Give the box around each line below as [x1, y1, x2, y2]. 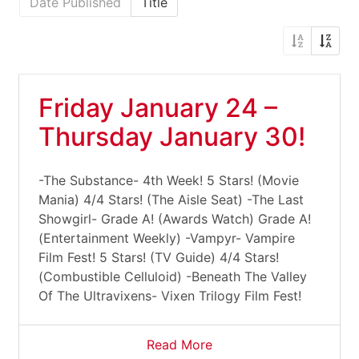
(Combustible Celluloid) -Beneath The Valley [38, 268, 307, 284]
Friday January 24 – [38, 92, 277, 123]
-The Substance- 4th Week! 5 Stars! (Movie [38, 172, 299, 188]
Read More [147, 337, 212, 353]
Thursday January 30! [38, 121, 305, 152]
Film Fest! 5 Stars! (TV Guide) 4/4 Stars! [38, 249, 279, 265]
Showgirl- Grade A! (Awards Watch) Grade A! [38, 211, 311, 227]
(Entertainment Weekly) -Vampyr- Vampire [38, 230, 295, 246]
